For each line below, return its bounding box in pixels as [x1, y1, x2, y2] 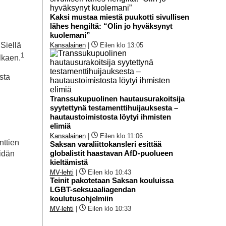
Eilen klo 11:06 [99, 132, 143, 140]
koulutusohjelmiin [49, 194, 113, 203]
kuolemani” [49, 30, 90, 39]
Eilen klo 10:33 [87, 204, 131, 212]
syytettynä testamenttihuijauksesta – [49, 103, 178, 112]
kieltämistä [49, 157, 88, 166]
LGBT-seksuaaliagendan [49, 185, 136, 194]
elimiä [49, 121, 71, 130]
